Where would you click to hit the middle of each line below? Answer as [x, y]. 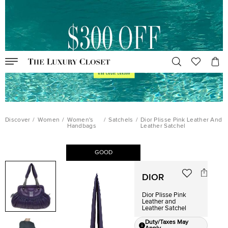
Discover [18, 120]
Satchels [121, 120]
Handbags [81, 126]
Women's [80, 120]
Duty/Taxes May [167, 222]
